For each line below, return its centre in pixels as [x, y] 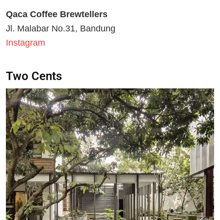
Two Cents [34, 76]
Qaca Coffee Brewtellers [57, 14]
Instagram [26, 42]
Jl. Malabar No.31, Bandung [61, 28]
